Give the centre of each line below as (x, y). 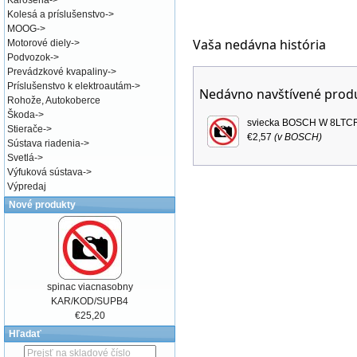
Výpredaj (27, 186)
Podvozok (29, 57)
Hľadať (25, 334)
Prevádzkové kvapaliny (57, 72)
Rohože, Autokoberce (54, 100)
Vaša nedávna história (260, 44)
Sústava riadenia (44, 143)
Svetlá (21, 158)
